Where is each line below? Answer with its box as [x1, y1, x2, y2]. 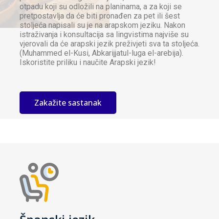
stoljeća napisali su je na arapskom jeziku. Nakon [20, 21, 185, 30]
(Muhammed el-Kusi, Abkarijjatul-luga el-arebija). [20, 48, 183, 58]
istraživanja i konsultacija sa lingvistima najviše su [20, 30, 189, 40]
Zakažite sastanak [34, 97, 102, 109]
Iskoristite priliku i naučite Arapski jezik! [20, 58, 156, 67]
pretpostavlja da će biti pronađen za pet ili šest [20, 11, 180, 21]
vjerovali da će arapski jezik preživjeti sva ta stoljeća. [20, 39, 199, 49]
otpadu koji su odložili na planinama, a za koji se [20, 2, 182, 12]
